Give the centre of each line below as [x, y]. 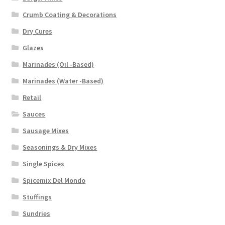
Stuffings [37, 197]
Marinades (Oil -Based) [59, 65]
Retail [32, 98]
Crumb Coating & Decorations [70, 15]
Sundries [37, 214]
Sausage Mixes [46, 131]
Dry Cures [38, 31]
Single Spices [44, 164]
